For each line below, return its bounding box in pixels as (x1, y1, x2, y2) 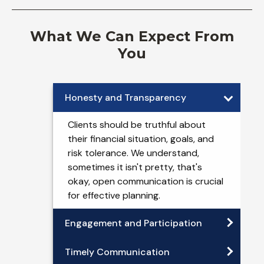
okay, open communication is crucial (68, 174, 223, 187)
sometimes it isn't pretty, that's (68, 160, 202, 173)
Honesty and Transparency (65, 91, 186, 104)
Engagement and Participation (65, 216, 202, 229)
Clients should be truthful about (68, 118, 206, 131)
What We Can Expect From (30, 27, 234, 45)
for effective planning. (68, 189, 160, 202)
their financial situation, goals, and (68, 132, 214, 145)
